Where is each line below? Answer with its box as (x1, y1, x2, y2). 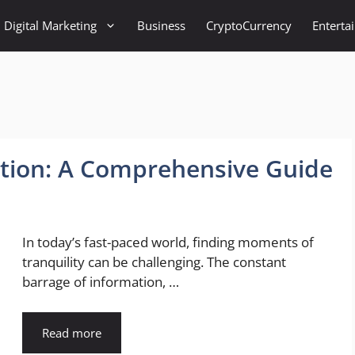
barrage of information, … (22, 273, 179, 292)
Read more (42, 324, 101, 341)
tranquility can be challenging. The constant (22, 253, 286, 272)
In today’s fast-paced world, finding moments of (22, 233, 314, 252)
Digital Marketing (4, 17, 97, 33)
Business (137, 17, 185, 33)
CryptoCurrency (206, 17, 292, 33)
